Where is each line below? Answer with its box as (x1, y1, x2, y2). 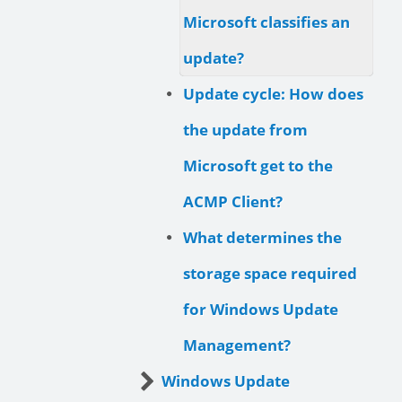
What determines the (183, 226, 342, 248)
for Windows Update (183, 298, 338, 319)
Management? (183, 334, 291, 355)
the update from (183, 118, 308, 140)
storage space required (183, 262, 357, 284)
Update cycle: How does (183, 83, 363, 104)
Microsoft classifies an (183, 11, 350, 32)
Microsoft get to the (183, 154, 333, 176)
